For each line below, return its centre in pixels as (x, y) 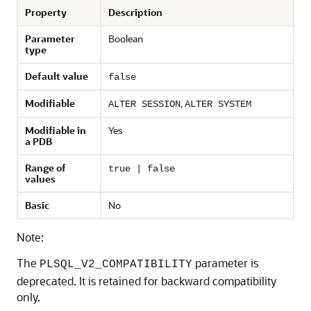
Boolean (126, 39)
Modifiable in (56, 130)
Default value (57, 76)
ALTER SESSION (144, 104)
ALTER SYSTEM (218, 104)
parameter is (225, 263)
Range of (45, 168)
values (40, 179)
